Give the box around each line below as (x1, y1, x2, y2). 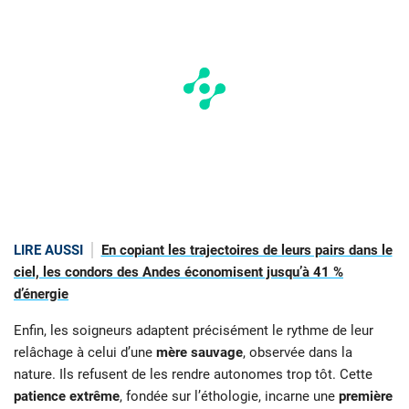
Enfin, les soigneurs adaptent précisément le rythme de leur (14, 322, 373, 340)
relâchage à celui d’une (14, 344, 156, 362)
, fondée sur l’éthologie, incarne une (120, 388, 339, 405)
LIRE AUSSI (14, 241, 83, 258)
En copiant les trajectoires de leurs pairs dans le (100, 241, 393, 258)
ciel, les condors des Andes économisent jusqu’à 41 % (14, 263, 343, 280)
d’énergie (14, 285, 68, 302)
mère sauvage (156, 344, 243, 362)
